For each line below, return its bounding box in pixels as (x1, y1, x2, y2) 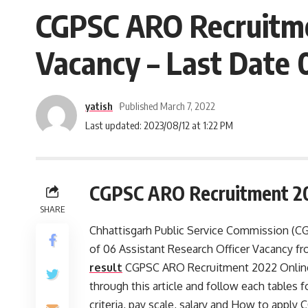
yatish (85, 99, 113, 112)
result (89, 261, 122, 274)
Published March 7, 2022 (119, 99, 215, 112)
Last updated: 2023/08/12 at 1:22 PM (85, 118, 233, 131)
